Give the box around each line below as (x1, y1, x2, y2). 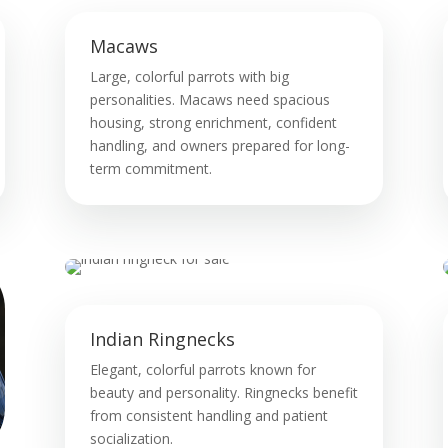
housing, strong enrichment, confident (89, 113, 337, 133)
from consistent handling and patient (89, 405, 328, 425)
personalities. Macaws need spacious (89, 90, 330, 110)
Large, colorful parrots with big (89, 67, 289, 87)
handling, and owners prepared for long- (89, 136, 350, 156)
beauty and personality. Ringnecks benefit (89, 382, 358, 402)
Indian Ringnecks (89, 326, 235, 351)
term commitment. (89, 159, 212, 179)
